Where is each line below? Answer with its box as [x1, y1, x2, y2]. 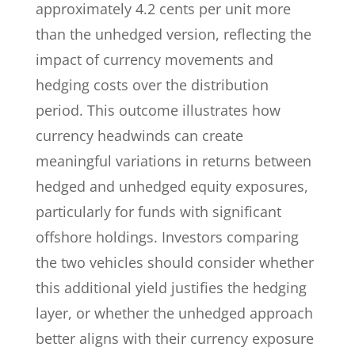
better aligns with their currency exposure [35, 329, 314, 348]
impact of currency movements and [35, 50, 273, 69]
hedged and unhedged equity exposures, [35, 177, 308, 196]
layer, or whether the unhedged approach [35, 303, 313, 323]
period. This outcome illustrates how [35, 101, 281, 120]
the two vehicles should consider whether [35, 253, 314, 272]
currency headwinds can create [35, 126, 243, 145]
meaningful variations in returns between [35, 151, 311, 170]
